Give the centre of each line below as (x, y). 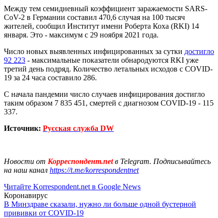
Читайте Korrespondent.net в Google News (72, 186)
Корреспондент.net (80, 161)
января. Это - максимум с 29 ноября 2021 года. (81, 35)
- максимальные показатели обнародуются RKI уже (112, 60)
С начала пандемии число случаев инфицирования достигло (104, 94)
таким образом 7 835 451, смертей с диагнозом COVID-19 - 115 (109, 103)
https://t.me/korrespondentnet (94, 170)
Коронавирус (26, 195)
